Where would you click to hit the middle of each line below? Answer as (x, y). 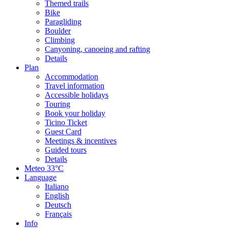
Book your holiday (75, 113)
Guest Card (63, 132)
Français (58, 214)
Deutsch (58, 205)
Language (40, 178)
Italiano (57, 187)
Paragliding (63, 22)
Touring (58, 104)
